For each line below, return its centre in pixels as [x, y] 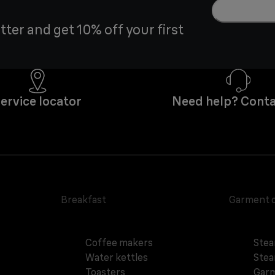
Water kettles [117, 258]
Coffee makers [119, 243]
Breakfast [84, 200]
